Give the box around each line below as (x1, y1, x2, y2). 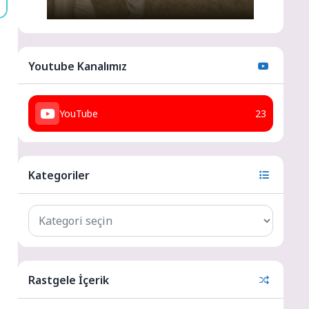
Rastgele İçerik (28, 272, 109, 288)
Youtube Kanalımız (28, 58, 127, 74)
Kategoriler (28, 168, 90, 183)
